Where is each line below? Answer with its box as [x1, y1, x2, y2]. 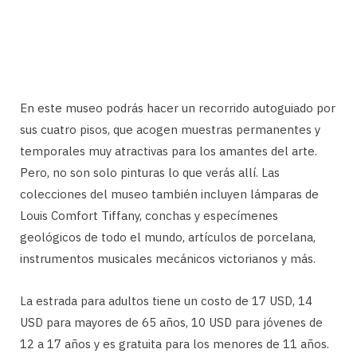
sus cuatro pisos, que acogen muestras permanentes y [20, 121, 320, 137]
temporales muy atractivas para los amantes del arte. [20, 143, 317, 159]
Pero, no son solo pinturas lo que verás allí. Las [20, 164, 280, 180]
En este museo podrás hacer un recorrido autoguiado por [20, 100, 335, 116]
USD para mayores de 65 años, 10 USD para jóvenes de [20, 314, 323, 330]
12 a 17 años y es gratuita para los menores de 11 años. [20, 335, 329, 351]
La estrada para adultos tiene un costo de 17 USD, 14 [20, 292, 312, 308]
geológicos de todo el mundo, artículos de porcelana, [20, 229, 316, 245]
